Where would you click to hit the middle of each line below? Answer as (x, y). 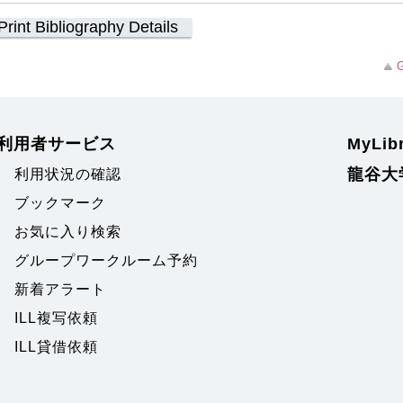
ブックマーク (61, 203)
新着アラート (61, 289)
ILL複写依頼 (57, 318)
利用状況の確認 (68, 174)
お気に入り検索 (68, 232)
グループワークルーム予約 (107, 260)
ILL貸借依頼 (57, 347)
